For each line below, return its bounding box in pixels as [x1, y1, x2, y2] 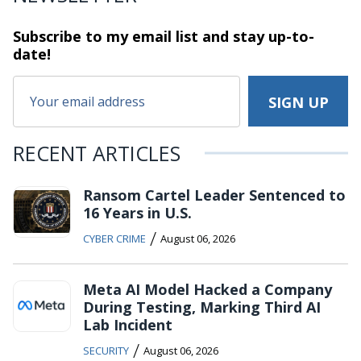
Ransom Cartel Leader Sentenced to [83, 185, 346, 205]
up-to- [264, 26, 314, 46]
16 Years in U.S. [83, 202, 192, 222]
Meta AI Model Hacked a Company [83, 279, 332, 299]
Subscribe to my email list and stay [13, 26, 264, 46]
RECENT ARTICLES [13, 139, 180, 167]
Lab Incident [83, 314, 172, 334]
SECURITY [83, 342, 129, 358]
